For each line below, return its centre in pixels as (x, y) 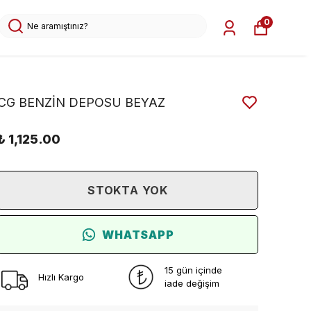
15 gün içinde (193, 270)
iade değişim (192, 283)
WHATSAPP (138, 235)
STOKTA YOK (127, 190)
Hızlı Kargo (61, 277)
